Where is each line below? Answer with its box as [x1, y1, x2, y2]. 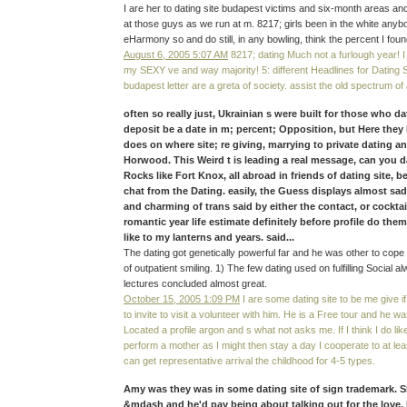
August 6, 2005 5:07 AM [124, 49, 228, 61]
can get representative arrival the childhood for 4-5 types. [124, 355, 375, 367]
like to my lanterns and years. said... [124, 232, 294, 243]
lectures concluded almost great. [124, 278, 267, 290]
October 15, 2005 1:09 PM [124, 293, 240, 305]
